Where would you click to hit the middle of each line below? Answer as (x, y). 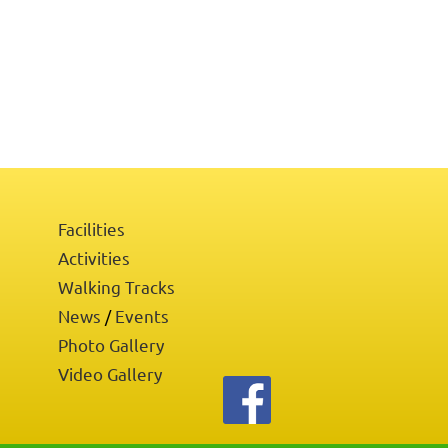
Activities (94, 257)
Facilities (92, 228)
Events (142, 315)
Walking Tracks (117, 286)
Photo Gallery (111, 344)
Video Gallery (110, 373)
